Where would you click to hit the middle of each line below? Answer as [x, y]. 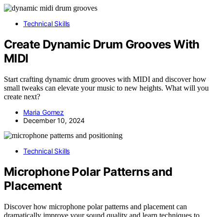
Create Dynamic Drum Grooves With [102, 45]
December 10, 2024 [54, 121]
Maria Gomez [44, 112]
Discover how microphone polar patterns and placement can [95, 207]
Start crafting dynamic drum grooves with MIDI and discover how [105, 79]
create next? [22, 97]
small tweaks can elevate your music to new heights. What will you [106, 88]
